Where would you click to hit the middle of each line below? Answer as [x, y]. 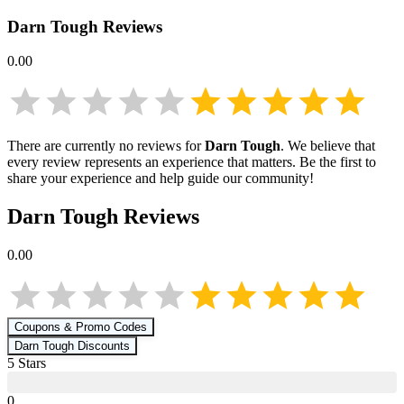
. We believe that [328, 146]
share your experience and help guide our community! [161, 179]
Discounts [102, 346]
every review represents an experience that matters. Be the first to [192, 162]
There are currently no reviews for [106, 146]
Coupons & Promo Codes [81, 327]
